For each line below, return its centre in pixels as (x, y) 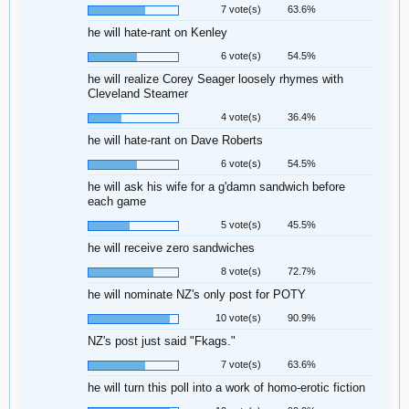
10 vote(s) (238, 318)
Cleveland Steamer (138, 94)
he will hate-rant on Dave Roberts (175, 140)
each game (117, 201)
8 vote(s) (241, 271)
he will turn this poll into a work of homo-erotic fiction (226, 388)
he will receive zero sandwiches (171, 248)
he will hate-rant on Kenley (157, 32)
